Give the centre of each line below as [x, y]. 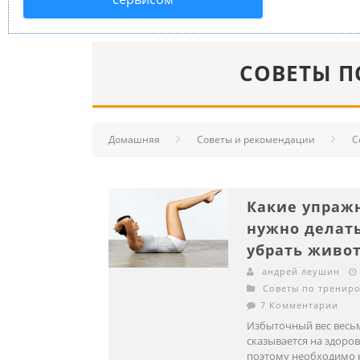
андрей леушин [301, 271]
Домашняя [134, 139]
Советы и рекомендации [256, 139]
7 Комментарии [299, 305]
